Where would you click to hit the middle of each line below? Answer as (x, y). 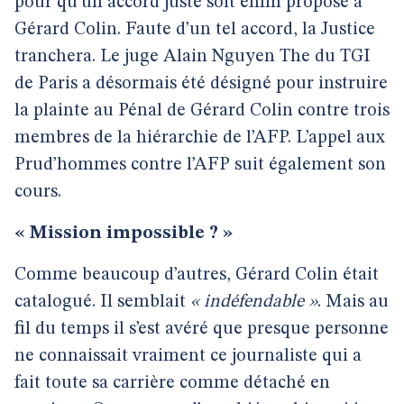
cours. (38, 192)
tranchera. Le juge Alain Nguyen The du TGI (193, 57)
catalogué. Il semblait (102, 302)
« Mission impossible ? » (124, 234)
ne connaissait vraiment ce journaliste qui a (188, 356)
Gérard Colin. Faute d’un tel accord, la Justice (195, 30)
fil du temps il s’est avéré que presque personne (202, 329)
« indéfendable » (254, 302)
